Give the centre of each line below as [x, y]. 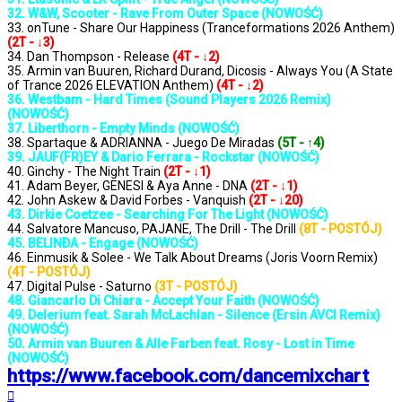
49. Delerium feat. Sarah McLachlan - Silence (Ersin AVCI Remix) [194, 315]
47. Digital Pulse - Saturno [81, 287]
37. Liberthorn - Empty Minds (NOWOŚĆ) [123, 129]
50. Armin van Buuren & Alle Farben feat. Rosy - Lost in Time [181, 344]
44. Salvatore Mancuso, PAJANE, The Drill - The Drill [153, 229]
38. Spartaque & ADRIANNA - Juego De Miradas [142, 143]
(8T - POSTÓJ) [341, 229]
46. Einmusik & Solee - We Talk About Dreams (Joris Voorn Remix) [192, 258]
